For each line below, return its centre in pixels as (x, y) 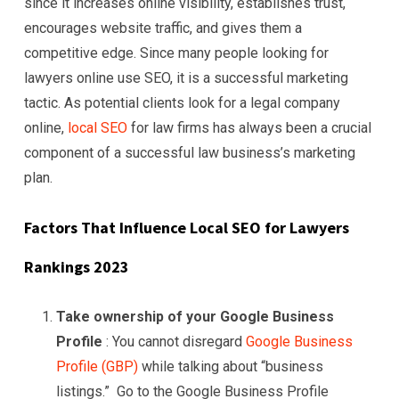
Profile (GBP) (97, 366)
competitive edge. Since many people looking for (176, 53)
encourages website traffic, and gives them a (163, 28)
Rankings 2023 (77, 266)
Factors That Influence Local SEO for (157, 227)
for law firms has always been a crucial (251, 127)
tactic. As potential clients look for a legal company (182, 102)
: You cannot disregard (174, 341)
